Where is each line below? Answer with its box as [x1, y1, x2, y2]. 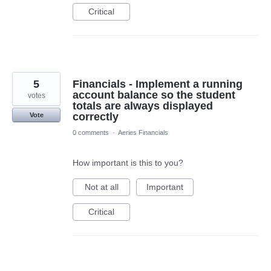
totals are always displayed [73, 99, 213, 112]
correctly [73, 110, 119, 123]
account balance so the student [73, 88, 235, 101]
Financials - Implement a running [73, 77, 243, 90]
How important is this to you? [73, 157, 183, 168]
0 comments [73, 128, 109, 136]
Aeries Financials [118, 128, 168, 136]
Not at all [84, 181, 119, 192]
